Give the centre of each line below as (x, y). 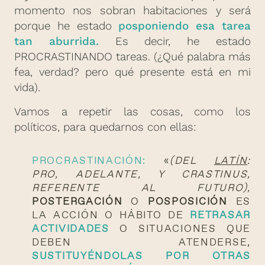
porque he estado (67, 26)
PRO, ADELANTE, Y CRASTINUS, (141, 174)
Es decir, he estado (175, 42)
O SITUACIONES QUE (180, 228)
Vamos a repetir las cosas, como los (132, 112)
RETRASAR (220, 214)
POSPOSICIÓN (188, 201)
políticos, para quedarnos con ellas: (105, 127)
